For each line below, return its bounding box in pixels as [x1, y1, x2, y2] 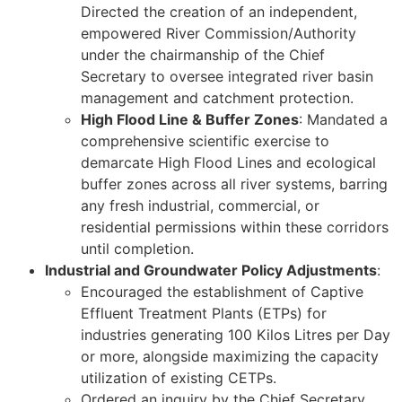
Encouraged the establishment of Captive [81, 282, 363, 301]
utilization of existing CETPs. [81, 368, 276, 387]
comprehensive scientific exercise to [81, 131, 329, 150]
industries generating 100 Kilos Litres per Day [81, 325, 390, 344]
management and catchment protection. [81, 88, 354, 107]
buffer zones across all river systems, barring [81, 174, 388, 193]
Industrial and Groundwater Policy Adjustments [45, 260, 377, 279]
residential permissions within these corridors [81, 217, 389, 236]
